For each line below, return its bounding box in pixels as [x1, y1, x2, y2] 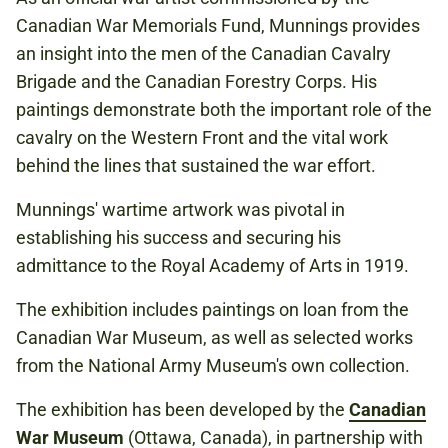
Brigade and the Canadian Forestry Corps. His [16, 71, 377, 92]
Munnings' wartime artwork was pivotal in [16, 199, 345, 220]
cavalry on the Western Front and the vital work [16, 127, 388, 148]
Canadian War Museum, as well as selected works [16, 327, 413, 348]
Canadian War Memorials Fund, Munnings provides [16, 15, 420, 36]
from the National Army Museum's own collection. [16, 355, 410, 376]
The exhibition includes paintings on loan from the [16, 299, 409, 320]
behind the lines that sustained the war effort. [16, 155, 376, 176]
